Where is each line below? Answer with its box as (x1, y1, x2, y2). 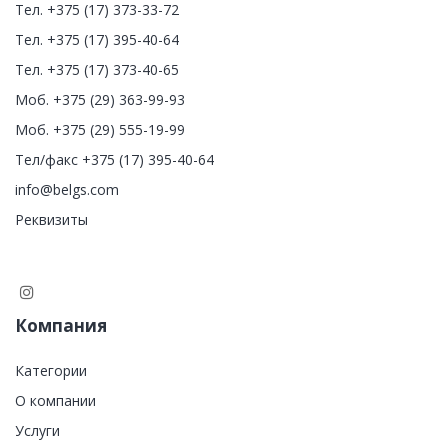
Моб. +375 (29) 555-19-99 (15, 119, 185, 139)
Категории (15, 360, 87, 380)
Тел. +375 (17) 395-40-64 (15, 29, 179, 49)
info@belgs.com (15, 179, 119, 199)
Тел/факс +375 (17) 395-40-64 (15, 149, 214, 169)
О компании (15, 390, 96, 410)
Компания (15, 313, 107, 337)
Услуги (15, 420, 60, 440)
